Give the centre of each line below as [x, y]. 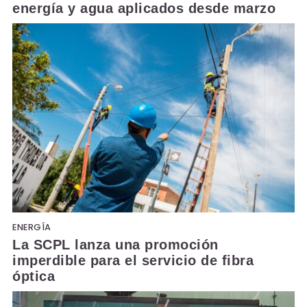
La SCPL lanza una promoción [115, 244]
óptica [34, 276]
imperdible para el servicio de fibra [133, 260]
